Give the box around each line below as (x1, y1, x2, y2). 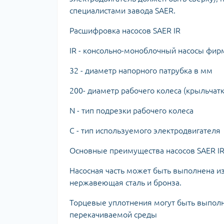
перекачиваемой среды (69, 209, 157, 219)
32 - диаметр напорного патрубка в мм (69, 65, 212, 75)
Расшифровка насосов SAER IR (69, 25, 180, 35)
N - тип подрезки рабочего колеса (69, 105, 193, 115)
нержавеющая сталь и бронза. (69, 177, 181, 187)
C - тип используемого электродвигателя (69, 125, 220, 135)
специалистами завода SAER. (69, 5, 175, 15)
